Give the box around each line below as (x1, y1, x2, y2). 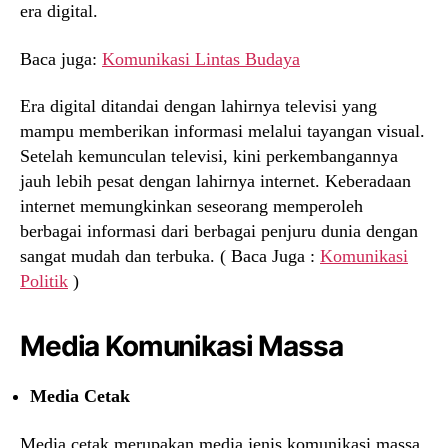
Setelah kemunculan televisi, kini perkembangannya (20, 146, 398, 167)
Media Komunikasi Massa (20, 329, 343, 364)
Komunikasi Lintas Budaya (102, 48, 300, 69)
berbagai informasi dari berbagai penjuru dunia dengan (20, 221, 418, 242)
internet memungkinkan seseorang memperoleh (20, 196, 363, 217)
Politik (20, 271, 68, 292)
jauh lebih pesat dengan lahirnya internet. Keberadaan (20, 171, 411, 192)
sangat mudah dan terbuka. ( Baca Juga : (20, 246, 320, 267)
